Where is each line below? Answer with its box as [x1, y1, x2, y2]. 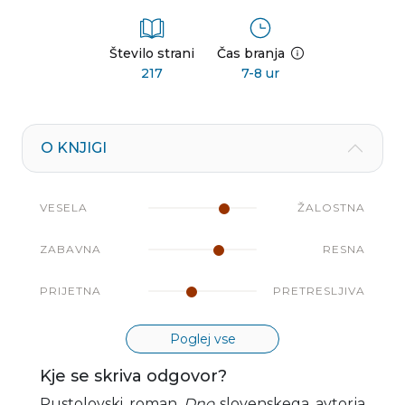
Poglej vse [169, 330, 236, 347]
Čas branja [217, 44, 285, 61]
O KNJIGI [41, 138, 107, 156]
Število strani [109, 44, 194, 61]
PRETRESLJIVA [273, 283, 365, 297]
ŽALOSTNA [297, 200, 365, 214]
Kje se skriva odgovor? [40, 365, 227, 386]
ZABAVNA [40, 241, 101, 256]
